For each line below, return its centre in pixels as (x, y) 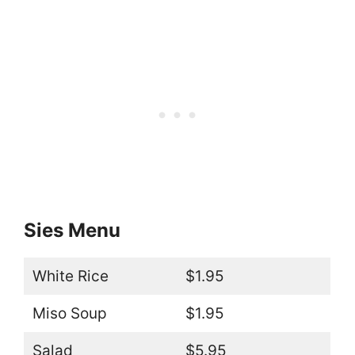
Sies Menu (72, 230)
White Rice (70, 276)
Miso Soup (69, 313)
